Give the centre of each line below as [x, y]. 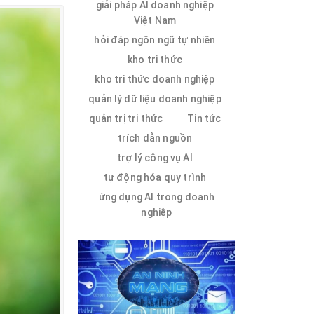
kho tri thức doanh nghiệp [155, 79]
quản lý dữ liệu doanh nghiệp [155, 98]
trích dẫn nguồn [155, 138]
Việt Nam [155, 20]
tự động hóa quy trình [155, 177]
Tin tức [204, 118]
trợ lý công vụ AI [155, 157]
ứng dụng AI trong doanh [157, 197]
